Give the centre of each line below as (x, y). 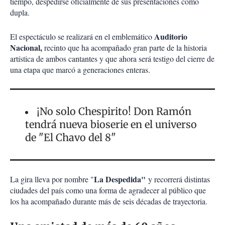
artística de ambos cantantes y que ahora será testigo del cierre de (112, 59)
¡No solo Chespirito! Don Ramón (114, 111)
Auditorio (171, 37)
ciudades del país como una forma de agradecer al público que (108, 190)
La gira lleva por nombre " (52, 179)
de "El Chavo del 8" (71, 138)
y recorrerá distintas (178, 179)
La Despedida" (120, 179)
